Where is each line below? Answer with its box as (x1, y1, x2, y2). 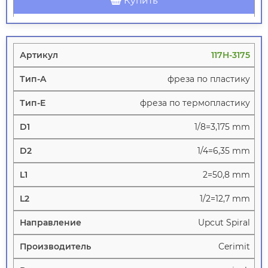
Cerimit (218, 241, 250, 252)
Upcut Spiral (198, 217, 250, 229)
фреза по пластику (167, 74, 250, 85)
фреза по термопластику (140, 98, 250, 109)
